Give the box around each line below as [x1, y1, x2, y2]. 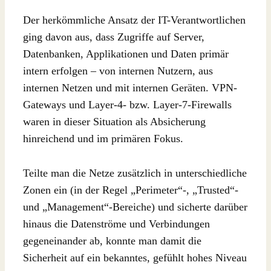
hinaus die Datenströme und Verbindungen [23, 218, 210, 230]
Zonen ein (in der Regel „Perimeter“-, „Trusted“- [23, 184, 238, 197]
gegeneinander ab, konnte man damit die [23, 235, 201, 247]
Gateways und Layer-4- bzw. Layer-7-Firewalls [23, 99, 232, 111]
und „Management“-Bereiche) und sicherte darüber [23, 201, 247, 214]
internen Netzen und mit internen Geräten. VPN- [23, 82, 237, 94]
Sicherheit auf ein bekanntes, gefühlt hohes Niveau [23, 252, 247, 264]
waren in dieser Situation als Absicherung [23, 116, 206, 128]
